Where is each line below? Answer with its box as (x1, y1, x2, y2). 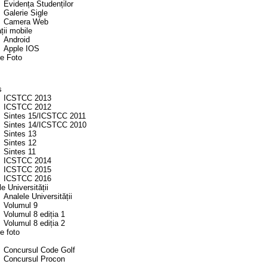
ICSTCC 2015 (4, 165, 51, 175)
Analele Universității (4, 192, 72, 201)
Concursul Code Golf (4, 246, 75, 255)
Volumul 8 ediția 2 (4, 219, 65, 228)
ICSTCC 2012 (4, 103, 51, 112)
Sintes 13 (4, 129, 36, 139)
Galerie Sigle (4, 8, 48, 18)
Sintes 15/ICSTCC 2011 (4, 111, 86, 121)
